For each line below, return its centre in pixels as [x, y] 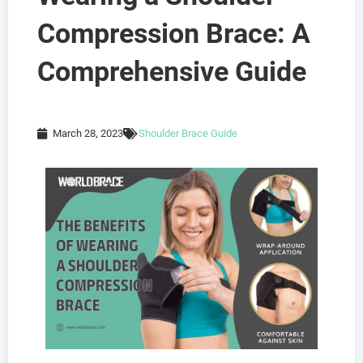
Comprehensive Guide [172, 71]
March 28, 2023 [88, 133]
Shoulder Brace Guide [188, 133]
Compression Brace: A [174, 33]
